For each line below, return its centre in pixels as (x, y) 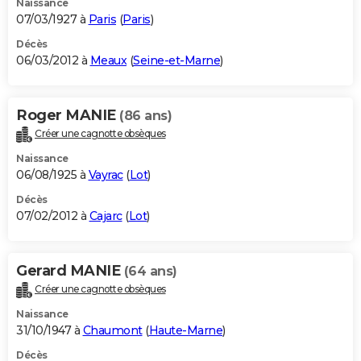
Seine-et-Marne (176, 60)
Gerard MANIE (70, 270)
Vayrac (106, 174)
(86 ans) (145, 115)
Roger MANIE (68, 115)
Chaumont (112, 330)
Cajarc (106, 216)
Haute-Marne (185, 330)
